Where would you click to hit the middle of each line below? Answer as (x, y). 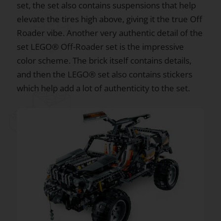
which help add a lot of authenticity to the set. (103, 88)
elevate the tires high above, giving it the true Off (110, 19)
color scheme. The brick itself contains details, (104, 60)
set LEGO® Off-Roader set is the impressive (100, 46)
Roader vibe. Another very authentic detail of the (110, 33)
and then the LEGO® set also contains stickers (105, 74)
